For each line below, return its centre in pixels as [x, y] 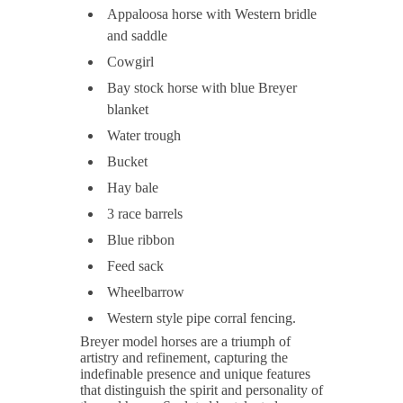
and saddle [137, 35]
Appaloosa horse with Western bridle [212, 13]
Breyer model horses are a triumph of [185, 341]
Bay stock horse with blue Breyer [202, 87]
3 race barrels [145, 213]
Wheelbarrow [146, 291]
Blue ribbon [141, 239]
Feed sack [135, 265]
